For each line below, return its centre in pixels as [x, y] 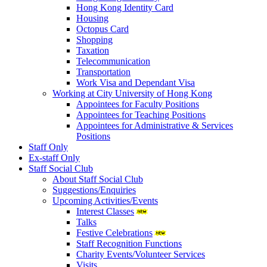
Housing [92, 18]
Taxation [93, 50]
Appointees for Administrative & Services [155, 125]
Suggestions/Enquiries [94, 190]
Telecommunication [113, 61]
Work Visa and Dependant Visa [136, 82]
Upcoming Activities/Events [105, 200]
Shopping [94, 39]
